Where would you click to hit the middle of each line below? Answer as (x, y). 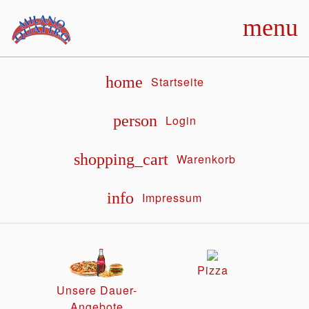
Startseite (177, 81)
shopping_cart (121, 159)
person (135, 120)
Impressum (172, 197)
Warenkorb (206, 159)
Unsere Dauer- (97, 290)
